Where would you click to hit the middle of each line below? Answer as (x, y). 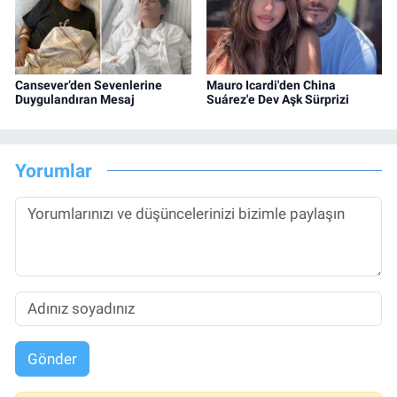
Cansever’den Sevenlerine (89, 86)
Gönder (52, 358)
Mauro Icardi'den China (271, 86)
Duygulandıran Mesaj (75, 100)
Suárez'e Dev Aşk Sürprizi (277, 100)
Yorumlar (54, 170)
